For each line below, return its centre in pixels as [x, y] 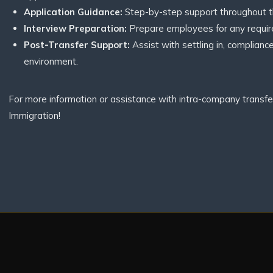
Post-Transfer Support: [77, 45]
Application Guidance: [73, 12]
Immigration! [34, 115]
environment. [51, 61]
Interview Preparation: [75, 28]
